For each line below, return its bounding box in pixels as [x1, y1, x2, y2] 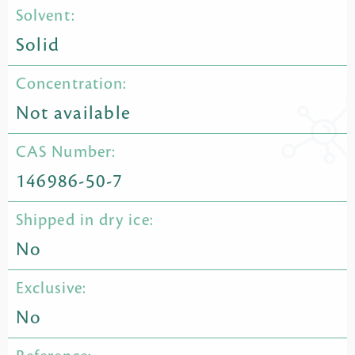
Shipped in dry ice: [16, 212, 154, 230]
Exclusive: [16, 280, 86, 298]
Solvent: [16, 7, 75, 25]
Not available [16, 104, 132, 124]
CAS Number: [16, 143, 116, 162]
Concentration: [16, 75, 128, 94]
